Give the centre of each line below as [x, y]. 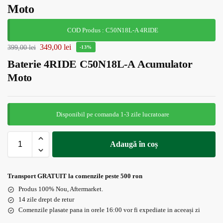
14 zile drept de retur [46, 200]
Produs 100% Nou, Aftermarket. [61, 189]
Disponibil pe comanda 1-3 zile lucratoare [113, 114]
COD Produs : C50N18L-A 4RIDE [113, 30]
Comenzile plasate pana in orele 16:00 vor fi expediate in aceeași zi [109, 210]
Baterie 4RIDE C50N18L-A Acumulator [100, 64]
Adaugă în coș [134, 144]
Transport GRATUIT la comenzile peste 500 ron [75, 176]
